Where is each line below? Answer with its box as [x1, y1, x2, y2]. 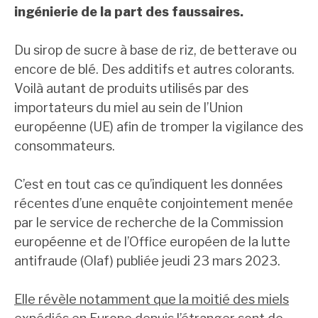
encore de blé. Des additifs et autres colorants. [14, 62, 295, 77]
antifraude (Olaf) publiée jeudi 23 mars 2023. [14, 253, 280, 269]
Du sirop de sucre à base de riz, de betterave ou [14, 43, 297, 58]
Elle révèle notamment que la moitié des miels [14, 292, 289, 307]
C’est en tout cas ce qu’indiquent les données [14, 177, 283, 192]
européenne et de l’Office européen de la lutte [14, 234, 290, 250]
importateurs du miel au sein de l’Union [14, 100, 243, 116]
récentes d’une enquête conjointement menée [14, 196, 293, 212]
